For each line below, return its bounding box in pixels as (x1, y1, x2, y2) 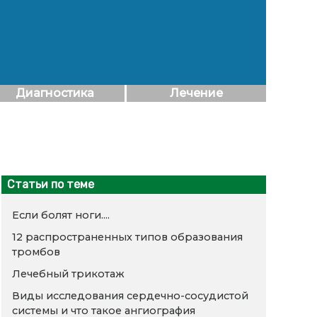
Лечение (169, 86, 223, 100)
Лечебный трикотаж (12, 267, 125, 281)
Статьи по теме (7, 178, 95, 192)
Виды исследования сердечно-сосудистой (12, 289, 249, 303)
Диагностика (15, 86, 94, 100)
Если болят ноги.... (12, 209, 110, 222)
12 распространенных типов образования (12, 231, 243, 244)
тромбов (12, 246, 61, 259)
